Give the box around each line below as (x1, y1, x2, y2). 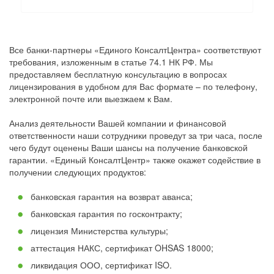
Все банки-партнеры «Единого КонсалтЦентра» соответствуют (9, 43, 261, 56)
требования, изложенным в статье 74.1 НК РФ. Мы (9, 56, 213, 68)
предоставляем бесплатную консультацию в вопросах (9, 68, 227, 81)
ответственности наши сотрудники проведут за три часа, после (9, 129, 262, 142)
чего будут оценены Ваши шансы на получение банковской (9, 141, 248, 154)
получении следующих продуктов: (9, 166, 146, 179)
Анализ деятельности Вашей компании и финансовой (9, 117, 226, 130)
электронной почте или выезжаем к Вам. (9, 92, 172, 105)
